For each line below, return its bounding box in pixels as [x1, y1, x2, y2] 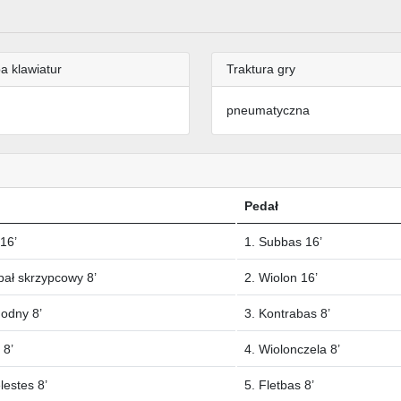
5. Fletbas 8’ [244, 378, 314, 393]
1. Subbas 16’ [244, 235, 322, 250]
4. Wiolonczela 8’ [244, 342, 340, 357]
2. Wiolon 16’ [244, 270, 318, 286]
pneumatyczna [226, 103, 310, 118]
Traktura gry [226, 62, 295, 77]
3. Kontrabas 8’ [244, 306, 330, 321]
